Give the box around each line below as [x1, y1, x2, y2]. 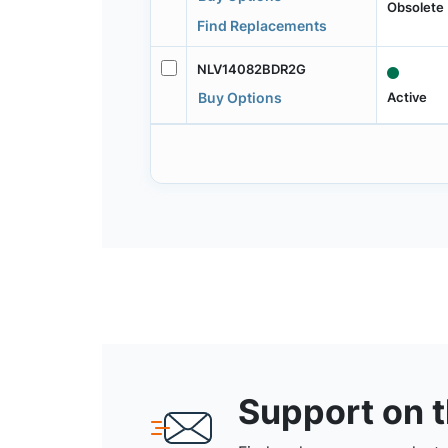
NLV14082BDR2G [196, 61, 306, 78]
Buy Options [197, 89, 282, 107]
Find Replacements [196, 17, 327, 35]
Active [386, 88, 427, 105]
